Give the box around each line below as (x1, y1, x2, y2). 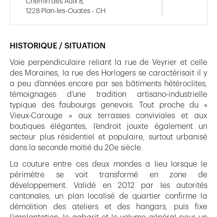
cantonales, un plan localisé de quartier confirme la (10, 192, 207, 201)
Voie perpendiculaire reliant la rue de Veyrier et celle (10, 59, 207, 67)
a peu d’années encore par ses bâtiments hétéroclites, (10, 80, 207, 88)
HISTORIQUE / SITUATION (10, 42, 106, 50)
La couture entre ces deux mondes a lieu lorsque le (10, 160, 207, 169)
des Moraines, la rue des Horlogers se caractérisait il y (10, 69, 207, 77)
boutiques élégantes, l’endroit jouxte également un (10, 123, 207, 131)
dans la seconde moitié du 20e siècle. (10, 144, 143, 152)
